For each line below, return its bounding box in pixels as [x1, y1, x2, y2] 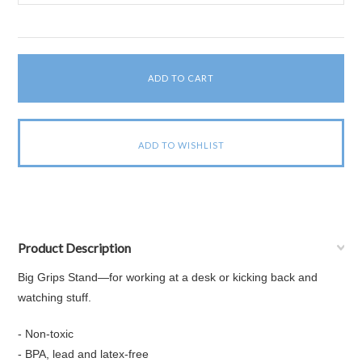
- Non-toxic [18, 327, 74, 340]
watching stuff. [18, 291, 92, 304]
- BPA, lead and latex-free [18, 347, 149, 360]
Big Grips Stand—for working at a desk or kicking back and [18, 271, 318, 284]
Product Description [18, 240, 132, 255]
